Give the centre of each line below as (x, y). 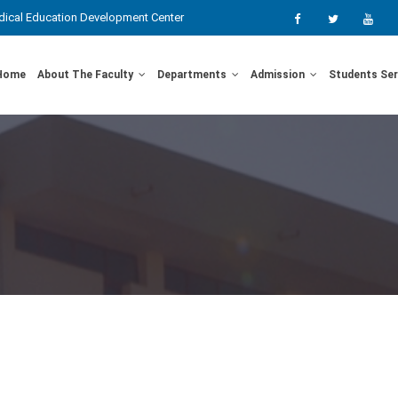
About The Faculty (87, 75)
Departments (193, 75)
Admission (279, 75)
